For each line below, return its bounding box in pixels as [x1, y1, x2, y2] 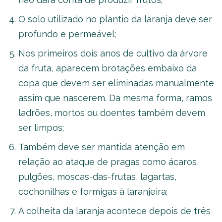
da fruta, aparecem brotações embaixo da [18, 62, 197, 73]
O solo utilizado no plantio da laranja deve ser [18, 13, 212, 24]
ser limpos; [18, 122, 64, 133]
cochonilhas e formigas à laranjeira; [18, 186, 167, 197]
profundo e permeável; [18, 28, 116, 39]
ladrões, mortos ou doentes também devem [18, 107, 205, 118]
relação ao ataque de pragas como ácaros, [18, 156, 199, 167]
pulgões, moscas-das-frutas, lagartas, [18, 171, 176, 182]
